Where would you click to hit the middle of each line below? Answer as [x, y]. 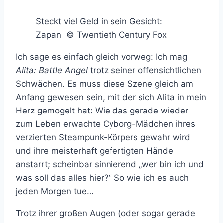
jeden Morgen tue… [55, 191]
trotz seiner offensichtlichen [146, 70]
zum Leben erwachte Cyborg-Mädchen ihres [106, 124]
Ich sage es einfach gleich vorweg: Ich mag [102, 57]
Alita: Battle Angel [53, 70]
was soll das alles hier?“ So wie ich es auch [102, 178]
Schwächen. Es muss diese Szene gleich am [105, 84]
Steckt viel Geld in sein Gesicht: [99, 22]
